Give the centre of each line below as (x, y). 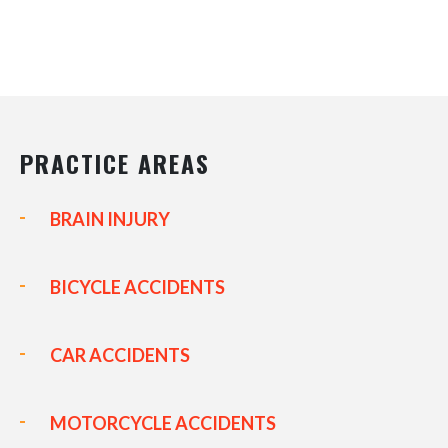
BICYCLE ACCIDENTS (137, 287)
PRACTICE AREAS (115, 163)
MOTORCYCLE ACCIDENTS (163, 423)
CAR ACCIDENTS (120, 355)
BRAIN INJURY (110, 219)
